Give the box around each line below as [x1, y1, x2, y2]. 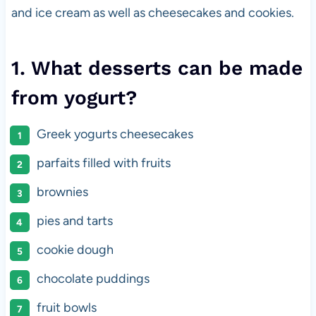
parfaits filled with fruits [36, 155, 171, 171]
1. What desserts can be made [11, 56, 303, 80]
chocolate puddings [36, 271, 150, 287]
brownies [36, 184, 88, 200]
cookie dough [36, 242, 114, 258]
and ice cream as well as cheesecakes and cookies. [11, 5, 294, 21]
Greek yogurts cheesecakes [36, 126, 193, 142]
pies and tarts [36, 213, 113, 229]
